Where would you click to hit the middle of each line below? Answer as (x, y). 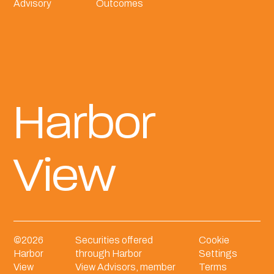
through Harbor (109, 253)
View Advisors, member (126, 267)
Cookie (214, 240)
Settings (218, 253)
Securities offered (114, 240)
